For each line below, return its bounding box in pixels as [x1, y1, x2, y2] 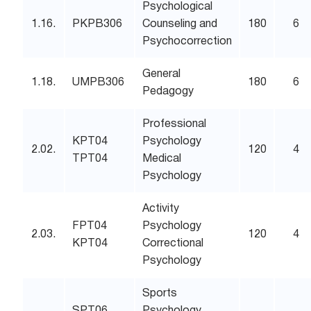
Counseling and [142, 19, 218, 29]
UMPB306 [72, 78, 125, 87]
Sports [142, 289, 178, 299]
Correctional [142, 239, 204, 249]
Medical [142, 154, 182, 164]
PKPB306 [72, 19, 123, 29]
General [142, 69, 181, 79]
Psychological [142, 2, 213, 12]
